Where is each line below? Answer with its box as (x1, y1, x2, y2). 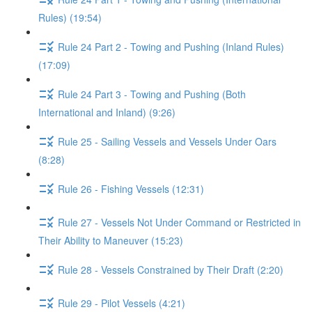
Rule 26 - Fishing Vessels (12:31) (58, 181, 204, 196)
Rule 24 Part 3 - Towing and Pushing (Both (58, 86, 246, 101)
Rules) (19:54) (38, 10, 102, 24)
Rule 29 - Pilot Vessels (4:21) (58, 295, 185, 310)
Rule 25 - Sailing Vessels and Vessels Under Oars (58, 134, 276, 148)
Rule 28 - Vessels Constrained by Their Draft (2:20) (58, 262, 283, 276)
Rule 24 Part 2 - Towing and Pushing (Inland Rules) (58, 39, 284, 54)
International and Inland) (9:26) (38, 105, 175, 119)
